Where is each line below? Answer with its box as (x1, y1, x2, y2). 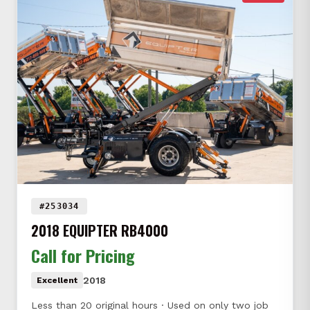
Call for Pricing (31, 243, 135, 268)
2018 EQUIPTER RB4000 (31, 220, 168, 241)
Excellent (37, 275, 77, 286)
